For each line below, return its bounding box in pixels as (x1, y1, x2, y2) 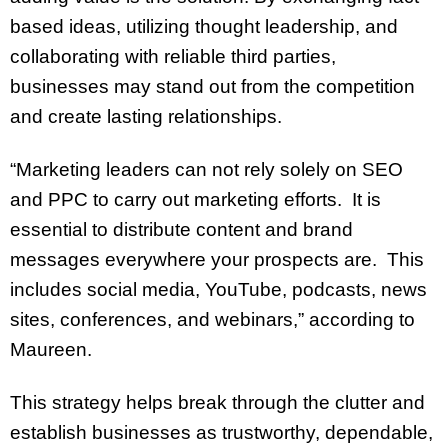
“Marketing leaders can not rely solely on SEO (10, 159, 403, 181)
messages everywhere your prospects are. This (10, 249, 424, 271)
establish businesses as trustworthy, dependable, (10, 421, 433, 443)
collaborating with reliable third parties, (10, 46, 336, 68)
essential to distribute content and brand (10, 219, 353, 241)
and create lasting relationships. (10, 106, 287, 128)
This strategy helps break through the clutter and (10, 391, 425, 413)
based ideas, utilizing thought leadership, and (10, 16, 398, 38)
